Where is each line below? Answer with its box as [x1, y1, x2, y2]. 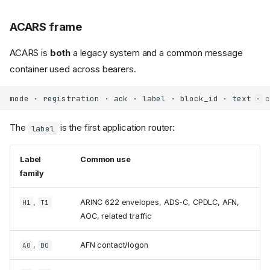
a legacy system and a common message [71, 47, 243, 59]
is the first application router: [57, 122, 175, 134]
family [20, 169, 45, 178]
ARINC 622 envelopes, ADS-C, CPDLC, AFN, [80, 198, 240, 207]
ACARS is [10, 47, 50, 59]
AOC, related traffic [80, 212, 152, 221]
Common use [80, 155, 131, 165]
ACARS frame [10, 20, 83, 34]
